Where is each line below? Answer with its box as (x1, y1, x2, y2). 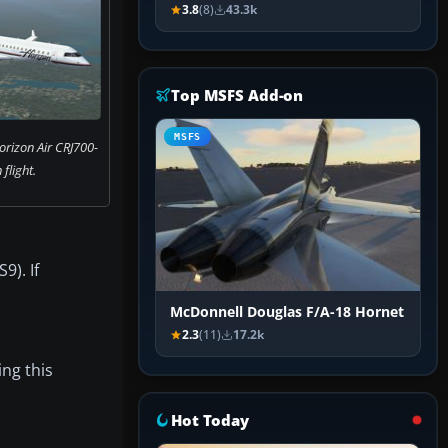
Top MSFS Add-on (171, 85, 304, 106)
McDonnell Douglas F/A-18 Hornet (170, 303, 404, 322)
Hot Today (171, 410, 249, 431)
